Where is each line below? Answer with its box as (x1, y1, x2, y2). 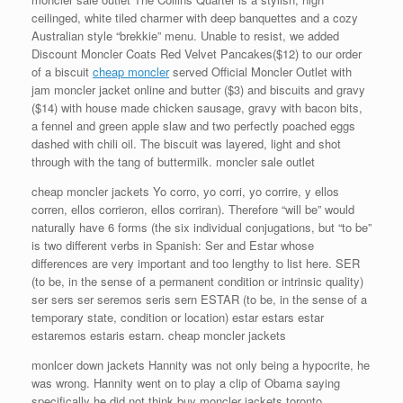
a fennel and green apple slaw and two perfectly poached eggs (31, 117, 355, 134)
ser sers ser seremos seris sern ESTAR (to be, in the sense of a (31, 291, 367, 308)
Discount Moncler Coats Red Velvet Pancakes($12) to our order (31, 45, 362, 62)
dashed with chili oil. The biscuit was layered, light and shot (31, 135, 341, 152)
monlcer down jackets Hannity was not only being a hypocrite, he (31, 356, 370, 373)
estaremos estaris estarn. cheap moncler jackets (31, 327, 286, 344)
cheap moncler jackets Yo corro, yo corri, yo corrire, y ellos (31, 183, 339, 200)
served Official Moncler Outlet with (169, 63, 352, 80)
